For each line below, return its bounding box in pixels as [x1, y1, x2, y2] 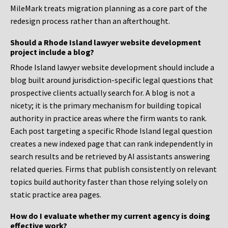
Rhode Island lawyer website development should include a [10, 62, 214, 73]
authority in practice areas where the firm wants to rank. [10, 113, 207, 124]
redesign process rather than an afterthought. [10, 16, 170, 26]
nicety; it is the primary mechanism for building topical [10, 100, 202, 111]
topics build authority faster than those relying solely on [10, 177, 208, 187]
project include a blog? [10, 47, 94, 58]
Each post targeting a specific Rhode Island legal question [10, 126, 212, 136]
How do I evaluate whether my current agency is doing [10, 211, 210, 221]
